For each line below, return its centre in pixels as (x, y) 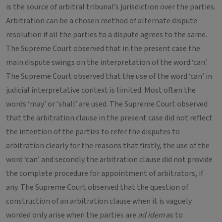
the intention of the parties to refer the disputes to (93, 132)
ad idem (152, 215)
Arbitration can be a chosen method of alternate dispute (102, 21)
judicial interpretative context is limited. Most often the (101, 90)
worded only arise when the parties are (72, 215)
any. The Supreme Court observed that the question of (97, 187)
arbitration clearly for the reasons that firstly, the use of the (108, 146)
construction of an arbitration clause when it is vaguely (99, 201)
